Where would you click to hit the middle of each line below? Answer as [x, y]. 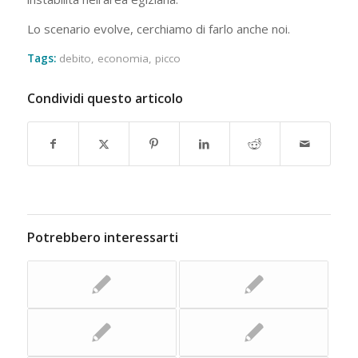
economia [123, 59]
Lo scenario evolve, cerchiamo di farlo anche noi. [158, 28]
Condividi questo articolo [105, 99]
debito [75, 59]
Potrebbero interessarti [102, 238]
